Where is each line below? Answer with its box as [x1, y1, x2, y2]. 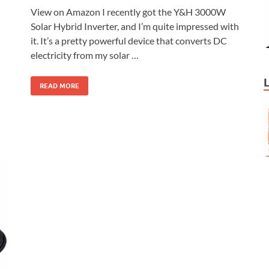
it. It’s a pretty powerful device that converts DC [31, 34, 227, 46]
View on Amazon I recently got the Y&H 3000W [31, 5, 226, 17]
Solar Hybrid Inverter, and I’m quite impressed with [31, 20, 239, 32]
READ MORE [40, 81, 79, 90]
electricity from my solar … [31, 49, 139, 61]
